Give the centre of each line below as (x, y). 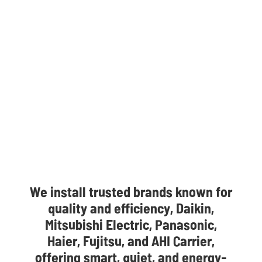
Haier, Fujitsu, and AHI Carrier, (131, 241)
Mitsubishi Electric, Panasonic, (131, 224)
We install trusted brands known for (131, 192)
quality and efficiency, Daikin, (131, 208)
